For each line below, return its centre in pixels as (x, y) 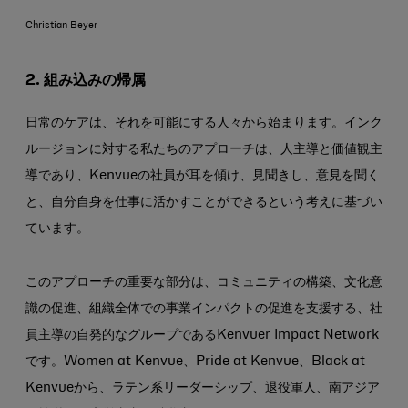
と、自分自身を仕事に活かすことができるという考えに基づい (204, 202)
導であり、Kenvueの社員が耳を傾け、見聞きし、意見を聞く (203, 176)
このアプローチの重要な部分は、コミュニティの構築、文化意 (204, 282)
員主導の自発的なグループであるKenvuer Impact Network (202, 335)
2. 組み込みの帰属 (86, 80)
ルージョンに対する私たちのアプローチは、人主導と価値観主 (204, 149)
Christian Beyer (61, 25)
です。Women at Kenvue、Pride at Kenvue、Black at (195, 362)
